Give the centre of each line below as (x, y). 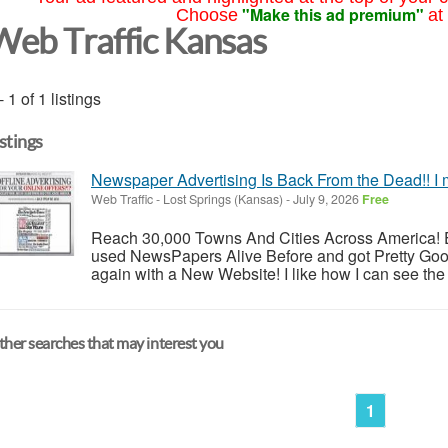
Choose (206, 15)
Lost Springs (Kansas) (223, 198)
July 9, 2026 (326, 198)
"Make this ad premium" (332, 14)
